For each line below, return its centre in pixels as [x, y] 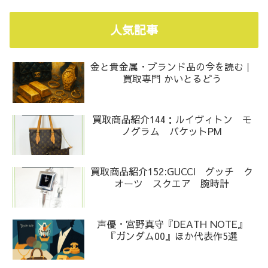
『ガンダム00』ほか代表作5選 [172, 235]
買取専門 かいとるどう [172, 79]
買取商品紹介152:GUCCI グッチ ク [172, 171]
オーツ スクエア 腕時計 [172, 183]
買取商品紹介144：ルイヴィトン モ [172, 119]
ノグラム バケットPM [172, 131]
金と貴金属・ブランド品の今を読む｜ [172, 67]
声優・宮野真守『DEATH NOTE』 [172, 223]
